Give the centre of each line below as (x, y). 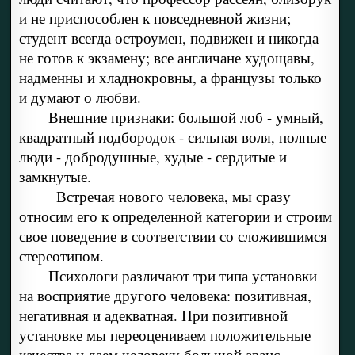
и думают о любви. (80, 97)
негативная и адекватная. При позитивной (153, 315)
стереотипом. (61, 256)
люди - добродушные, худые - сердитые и (153, 157)
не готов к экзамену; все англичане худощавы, (166, 58)
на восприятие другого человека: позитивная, (165, 296)
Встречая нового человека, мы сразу (173, 197)
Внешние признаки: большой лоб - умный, (185, 117)
